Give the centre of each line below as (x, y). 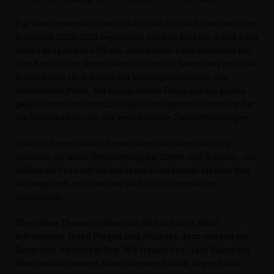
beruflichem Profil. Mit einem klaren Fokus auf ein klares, (131, 91)
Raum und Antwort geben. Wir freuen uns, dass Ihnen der (133, 250)
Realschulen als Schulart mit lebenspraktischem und (122, 77)
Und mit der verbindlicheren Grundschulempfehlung (123, 143)
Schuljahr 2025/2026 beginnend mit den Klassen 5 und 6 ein (137, 37)
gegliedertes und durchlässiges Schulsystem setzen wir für (135, 104)
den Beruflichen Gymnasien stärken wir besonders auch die (136, 64)
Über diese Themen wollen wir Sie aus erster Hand (117, 223)
